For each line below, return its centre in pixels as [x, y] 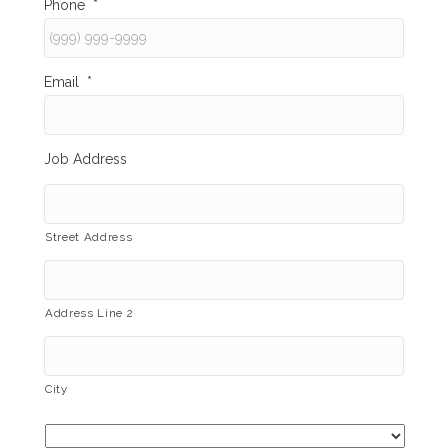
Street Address [89, 236]
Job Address [85, 158]
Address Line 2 [89, 312]
